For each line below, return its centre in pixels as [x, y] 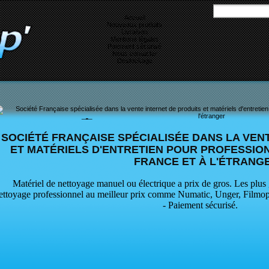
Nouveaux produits [134, 24]
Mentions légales [134, 39]
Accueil [134, 17]
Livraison [134, 32]
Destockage [134, 60]
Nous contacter [134, 53]
